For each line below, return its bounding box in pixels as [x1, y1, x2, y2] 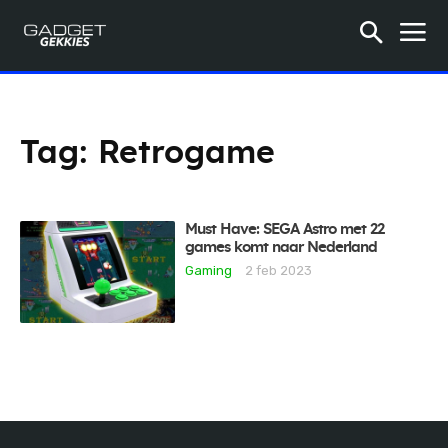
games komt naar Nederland [185, 240, 378, 255]
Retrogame [98, 137, 275, 169]
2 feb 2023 [245, 263, 313, 278]
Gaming [185, 263, 233, 278]
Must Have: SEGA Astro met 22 [185, 222, 385, 237]
